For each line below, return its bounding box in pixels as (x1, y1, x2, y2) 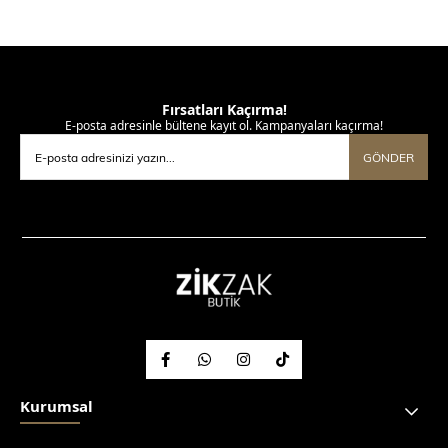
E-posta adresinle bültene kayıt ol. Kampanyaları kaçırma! (65, 117, 383, 135)
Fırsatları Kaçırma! (161, 100, 287, 120)
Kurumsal (20, 395, 93, 416)
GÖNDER (363, 149, 414, 166)
